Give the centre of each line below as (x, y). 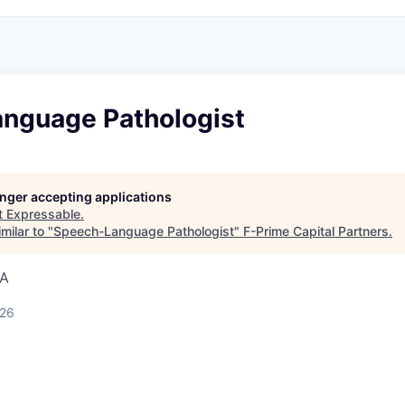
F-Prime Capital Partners (316, 231)
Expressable (43, 213)
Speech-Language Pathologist (144, 231)
